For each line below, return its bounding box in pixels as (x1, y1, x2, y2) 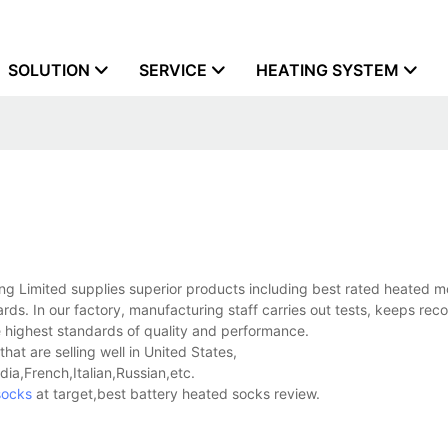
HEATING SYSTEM (256, 60, 399, 80)
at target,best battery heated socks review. (32, 385, 320, 403)
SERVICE (139, 60, 207, 80)
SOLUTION (8, 60, 90, 80)
